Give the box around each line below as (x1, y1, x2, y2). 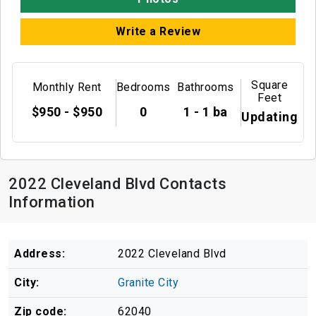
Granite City (118, 275, 178, 289)
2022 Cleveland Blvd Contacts (8, 174, 226, 193)
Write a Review (116, 25, 200, 39)
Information (8, 193, 95, 211)
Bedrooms (116, 80, 171, 95)
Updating (241, 109, 298, 124)
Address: (14, 246, 65, 260)
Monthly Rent (32, 80, 102, 95)
